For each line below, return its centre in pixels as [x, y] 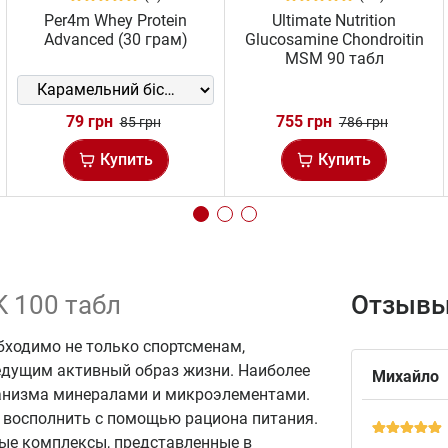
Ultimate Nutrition [334, 20]
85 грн [140, 121]
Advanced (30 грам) [115, 39]
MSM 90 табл [334, 58]
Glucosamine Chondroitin [334, 39]
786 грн [363, 121]
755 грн [303, 121]
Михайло [405, 376]
